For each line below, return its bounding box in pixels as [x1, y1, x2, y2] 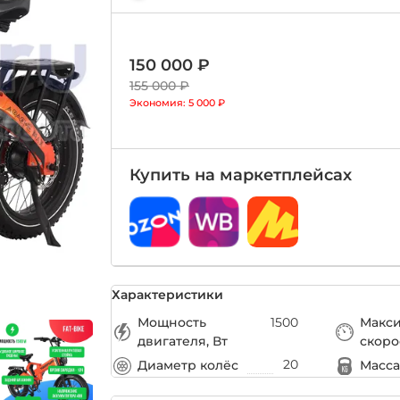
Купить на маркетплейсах [129, 164, 352, 186]
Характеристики [112, 286, 223, 303]
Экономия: [129, 96, 188, 110]
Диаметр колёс [137, 357, 238, 374]
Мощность [137, 313, 206, 330]
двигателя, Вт [137, 332, 228, 349]
